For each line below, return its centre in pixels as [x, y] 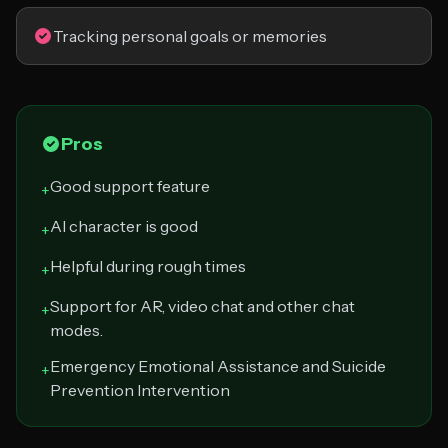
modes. [76, 330]
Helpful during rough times [148, 266]
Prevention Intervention [140, 390]
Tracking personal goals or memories [190, 36]
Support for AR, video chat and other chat [202, 306]
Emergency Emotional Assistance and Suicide [218, 366]
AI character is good [124, 226]
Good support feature [130, 186]
